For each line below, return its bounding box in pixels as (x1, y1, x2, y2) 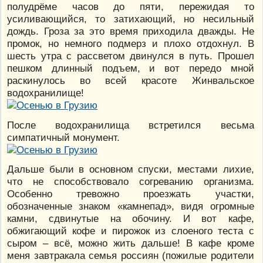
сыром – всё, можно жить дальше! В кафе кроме (7, 237, 254, 249)
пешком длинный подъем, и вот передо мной (7, 62, 254, 75)
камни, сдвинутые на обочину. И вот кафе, (7, 212, 254, 224)
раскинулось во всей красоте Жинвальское (7, 75, 254, 87)
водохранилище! (7, 87, 84, 99)
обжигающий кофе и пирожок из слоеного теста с (7, 224, 254, 237)
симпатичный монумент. (7, 131, 120, 143)
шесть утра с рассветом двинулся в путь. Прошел (7, 50, 254, 62)
